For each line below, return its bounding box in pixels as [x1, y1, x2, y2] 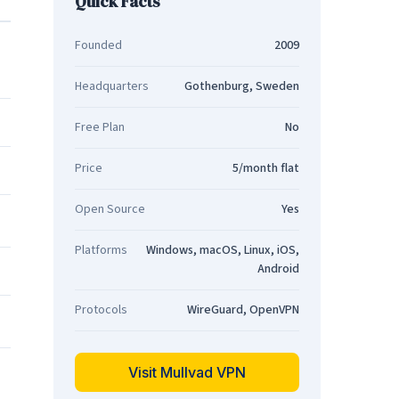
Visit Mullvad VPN [128, 363, 246, 381]
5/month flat [232, 159, 299, 177]
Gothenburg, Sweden [184, 77, 299, 95]
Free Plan [75, 118, 125, 136]
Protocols [75, 301, 127, 319]
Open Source [75, 200, 145, 218]
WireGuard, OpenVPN [187, 301, 299, 319]
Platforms [75, 241, 127, 259]
